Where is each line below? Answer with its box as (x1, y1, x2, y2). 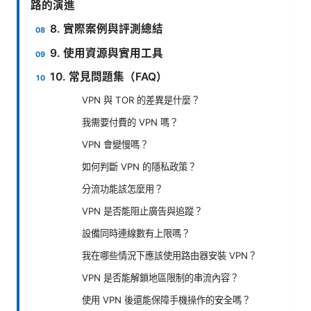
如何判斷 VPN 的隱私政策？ (82, 160, 196, 172)
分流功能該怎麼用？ (82, 183, 163, 194)
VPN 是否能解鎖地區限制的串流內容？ (82, 271, 239, 283)
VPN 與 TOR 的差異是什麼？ (82, 94, 200, 106)
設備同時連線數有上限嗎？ (82, 227, 190, 239)
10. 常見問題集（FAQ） (50, 70, 168, 84)
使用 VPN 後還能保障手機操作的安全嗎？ (82, 294, 251, 305)
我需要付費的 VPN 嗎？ (82, 116, 178, 128)
